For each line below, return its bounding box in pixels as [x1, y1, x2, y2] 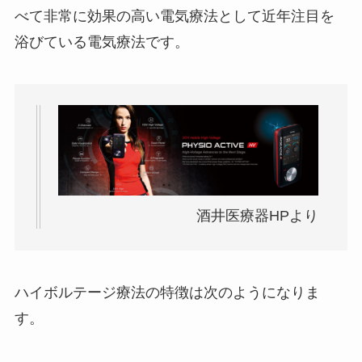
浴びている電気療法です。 [14, 33, 189, 50]
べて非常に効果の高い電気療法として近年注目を [14, 7, 335, 24]
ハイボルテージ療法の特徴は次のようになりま [14, 284, 320, 301]
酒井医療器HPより [196, 208, 319, 225]
